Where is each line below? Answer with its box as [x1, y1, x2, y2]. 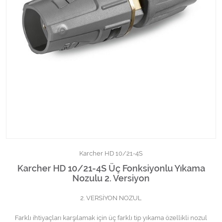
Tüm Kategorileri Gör [15, 29, 81, 37]
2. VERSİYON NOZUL [80, 194, 142, 202]
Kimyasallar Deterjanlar [15, 4, 90, 12]
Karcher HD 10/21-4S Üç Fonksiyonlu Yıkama [17, 163, 205, 174]
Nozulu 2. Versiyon [72, 173, 150, 184]
